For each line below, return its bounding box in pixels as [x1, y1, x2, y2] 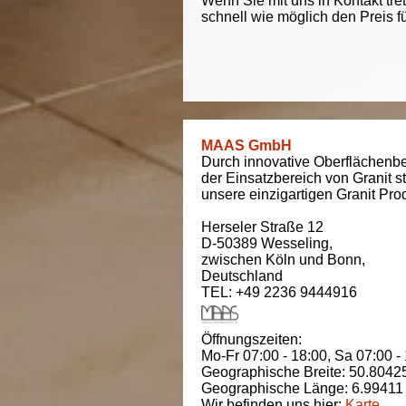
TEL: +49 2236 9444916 [201, 285, 357, 300]
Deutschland [201, 268, 283, 284]
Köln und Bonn [266, 252, 362, 267]
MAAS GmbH [201, 138, 292, 153]
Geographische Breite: [201, 364, 349, 380]
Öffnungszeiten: [201, 332, 309, 347]
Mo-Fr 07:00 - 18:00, [201, 348, 334, 363]
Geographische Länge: [201, 381, 352, 396]
